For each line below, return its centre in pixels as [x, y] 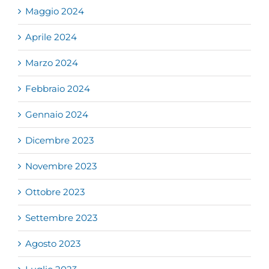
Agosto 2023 [53, 244]
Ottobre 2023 [55, 192]
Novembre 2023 [61, 166]
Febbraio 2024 [58, 89]
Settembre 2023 [61, 218]
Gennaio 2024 [57, 115]
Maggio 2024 [55, 11]
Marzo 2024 [52, 63]
